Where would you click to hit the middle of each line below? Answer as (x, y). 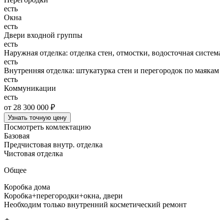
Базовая (17, 136)
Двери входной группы (43, 35)
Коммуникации (30, 88)
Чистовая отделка (33, 153)
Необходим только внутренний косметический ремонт (95, 204)
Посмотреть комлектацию (47, 127)
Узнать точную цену (37, 117)
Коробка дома (27, 187)
